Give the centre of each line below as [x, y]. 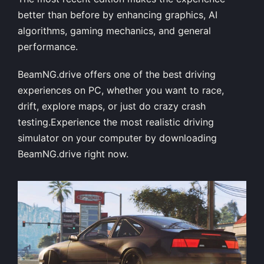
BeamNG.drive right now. [73, 154]
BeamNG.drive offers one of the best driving [117, 74]
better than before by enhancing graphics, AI [118, 14]
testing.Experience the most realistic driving [116, 122]
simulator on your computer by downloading [117, 138]
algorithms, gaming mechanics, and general [114, 30]
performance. [48, 46]
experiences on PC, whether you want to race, [121, 90]
